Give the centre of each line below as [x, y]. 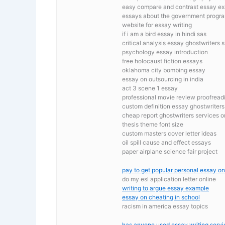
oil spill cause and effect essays [166, 142]
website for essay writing [157, 25]
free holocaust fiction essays [162, 61]
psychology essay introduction [165, 52]
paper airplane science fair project [170, 151]
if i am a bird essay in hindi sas [164, 34]
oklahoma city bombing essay [164, 70]
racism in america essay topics [165, 206]
